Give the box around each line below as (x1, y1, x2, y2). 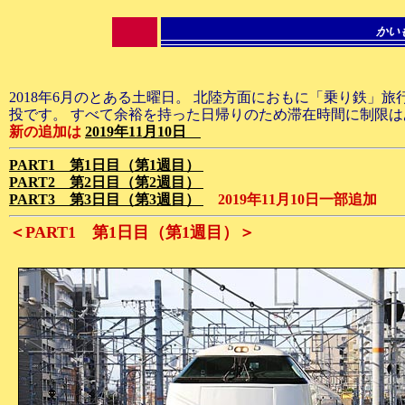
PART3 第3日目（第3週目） (9, 192, 203, 207)
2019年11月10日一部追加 (203, 192, 377, 207)
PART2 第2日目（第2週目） (9, 174, 203, 190)
